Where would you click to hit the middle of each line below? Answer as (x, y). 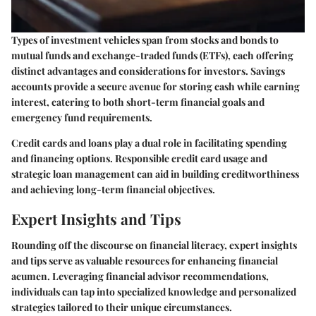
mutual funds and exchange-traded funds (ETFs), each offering (152, 55)
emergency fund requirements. (82, 117)
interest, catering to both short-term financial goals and (138, 102)
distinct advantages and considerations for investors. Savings (148, 71)
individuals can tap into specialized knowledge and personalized (154, 292)
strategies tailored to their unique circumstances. (122, 307)
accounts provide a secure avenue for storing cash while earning (156, 86)
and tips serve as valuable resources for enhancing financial (145, 261)
